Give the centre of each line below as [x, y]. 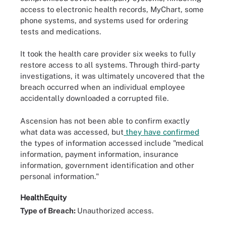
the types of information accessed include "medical [112, 143]
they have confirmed [161, 132]
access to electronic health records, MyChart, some [112, 9]
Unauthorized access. [115, 211]
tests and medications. [61, 31]
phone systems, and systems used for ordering [104, 20]
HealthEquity [43, 197]
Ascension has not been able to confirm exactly [105, 121]
